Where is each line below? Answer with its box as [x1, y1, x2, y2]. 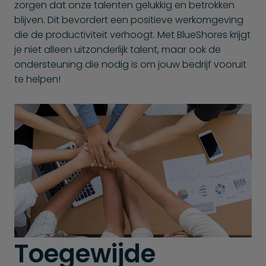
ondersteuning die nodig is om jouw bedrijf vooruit [14, 57, 246, 71]
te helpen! [14, 72, 61, 86]
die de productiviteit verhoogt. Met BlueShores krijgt [14, 27, 251, 42]
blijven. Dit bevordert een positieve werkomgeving [14, 12, 243, 27]
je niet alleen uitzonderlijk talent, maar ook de [14, 42, 221, 56]
